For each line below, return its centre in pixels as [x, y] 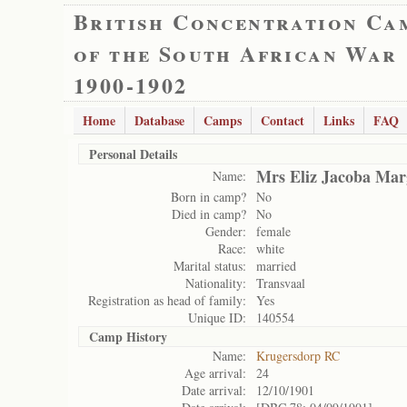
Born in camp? [208, 197]
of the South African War [236, 53]
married [276, 266]
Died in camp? [209, 214]
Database [159, 120]
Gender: [226, 231]
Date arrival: [214, 390]
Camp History [128, 337]
